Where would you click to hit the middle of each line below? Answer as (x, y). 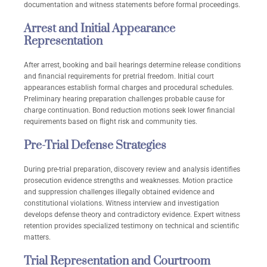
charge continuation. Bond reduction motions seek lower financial (129, 111)
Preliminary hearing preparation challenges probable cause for (124, 99)
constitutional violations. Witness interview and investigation (122, 204)
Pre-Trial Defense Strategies (95, 146)
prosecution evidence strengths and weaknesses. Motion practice (128, 181)
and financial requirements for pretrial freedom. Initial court (119, 77)
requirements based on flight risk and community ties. (111, 122)
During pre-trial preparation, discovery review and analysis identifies (132, 170)
